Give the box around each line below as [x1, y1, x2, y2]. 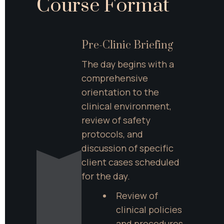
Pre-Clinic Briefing [81, 38, 173, 52]
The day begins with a [81, 58, 174, 70]
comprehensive [81, 72, 148, 84]
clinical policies [115, 203, 182, 216]
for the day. [81, 170, 130, 182]
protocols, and [81, 128, 143, 140]
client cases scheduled [81, 156, 179, 168]
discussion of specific [81, 142, 173, 154]
